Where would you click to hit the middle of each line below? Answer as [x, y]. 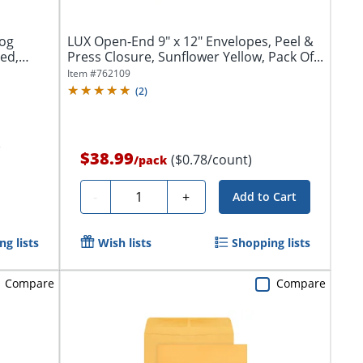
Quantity [143, 195]
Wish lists [124, 243]
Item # [81, 74]
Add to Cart [264, 197]
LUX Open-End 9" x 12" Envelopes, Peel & [190, 42]
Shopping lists [271, 243]
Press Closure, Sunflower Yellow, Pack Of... [195, 57]
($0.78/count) [211, 160]
